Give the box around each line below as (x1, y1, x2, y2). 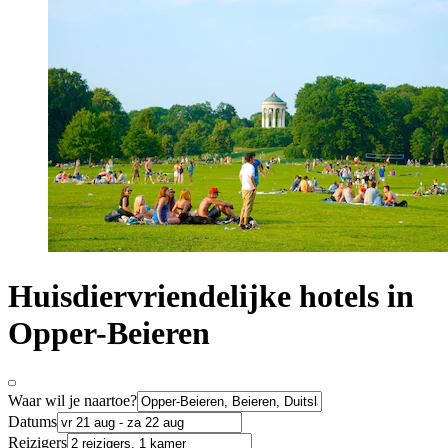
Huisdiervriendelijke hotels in (8, 277, 414, 314)
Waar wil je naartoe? (8, 392, 137, 410)
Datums (8, 413, 57, 431)
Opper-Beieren (8, 314, 210, 351)
